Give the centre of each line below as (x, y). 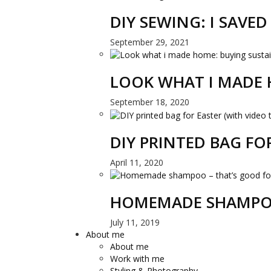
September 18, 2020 (150, 102)
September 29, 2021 (150, 42)
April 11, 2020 (137, 162)
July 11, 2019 (135, 222)
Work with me (137, 258)
